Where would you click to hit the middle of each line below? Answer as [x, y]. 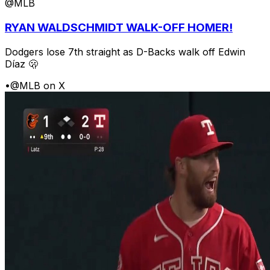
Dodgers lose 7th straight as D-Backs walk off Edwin [125, 52]
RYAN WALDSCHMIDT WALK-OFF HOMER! [119, 28]
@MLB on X [38, 85]
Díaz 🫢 [21, 64]
